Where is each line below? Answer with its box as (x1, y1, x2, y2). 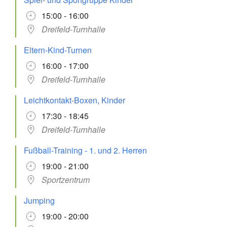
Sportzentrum (42, 173, 90, 185)
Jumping (24, 194, 55, 206)
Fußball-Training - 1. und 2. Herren (24, 144, 147, 156)
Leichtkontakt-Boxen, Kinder (24, 94, 125, 106)
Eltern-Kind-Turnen (24, 44, 92, 56)
